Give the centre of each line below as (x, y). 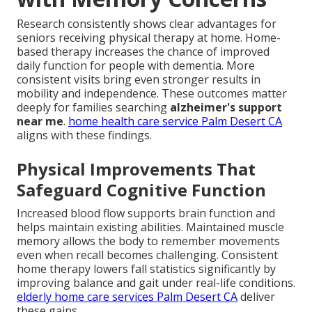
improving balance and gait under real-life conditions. (156, 282)
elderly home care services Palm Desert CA (127, 296)
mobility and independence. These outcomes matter (152, 93)
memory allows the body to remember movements (148, 241)
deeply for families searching (93, 107)
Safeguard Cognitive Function (141, 189)
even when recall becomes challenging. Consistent (147, 255)
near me (40, 121)
